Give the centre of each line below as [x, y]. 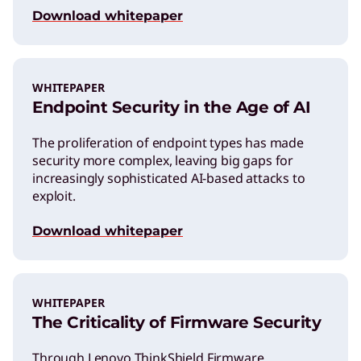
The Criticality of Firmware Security [176, 322]
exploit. [54, 195]
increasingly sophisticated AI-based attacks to [169, 178]
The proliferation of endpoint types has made [168, 142]
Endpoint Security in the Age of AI [171, 107]
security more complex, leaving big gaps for [163, 160]
